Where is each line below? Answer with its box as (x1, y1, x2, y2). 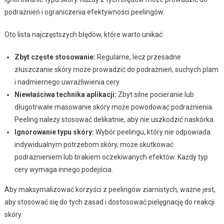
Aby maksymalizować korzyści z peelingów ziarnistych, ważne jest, (4, 185, 215, 193)
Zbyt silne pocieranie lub (116, 90, 194, 98)
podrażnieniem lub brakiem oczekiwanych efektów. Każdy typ (14, 152, 208, 161)
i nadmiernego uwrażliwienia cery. (14, 77, 120, 86)
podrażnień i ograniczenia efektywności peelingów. (4, 7, 164, 16)
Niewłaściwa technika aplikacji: (14, 90, 116, 98)
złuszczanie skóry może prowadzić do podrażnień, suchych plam (14, 65, 218, 73)
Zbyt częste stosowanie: (14, 52, 95, 61)
